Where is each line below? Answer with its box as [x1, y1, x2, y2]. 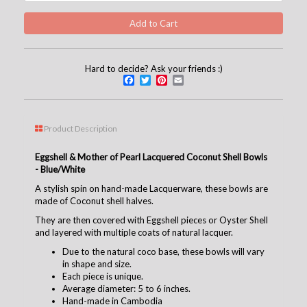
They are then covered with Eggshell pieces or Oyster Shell [35, 214, 268, 225]
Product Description [42, 123, 117, 134]
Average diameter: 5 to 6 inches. [62, 282, 191, 294]
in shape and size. [62, 258, 132, 269]
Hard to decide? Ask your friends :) [84, 62, 223, 74]
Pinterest [167, 71, 228, 88]
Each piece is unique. [62, 270, 143, 282]
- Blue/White [35, 163, 85, 175]
